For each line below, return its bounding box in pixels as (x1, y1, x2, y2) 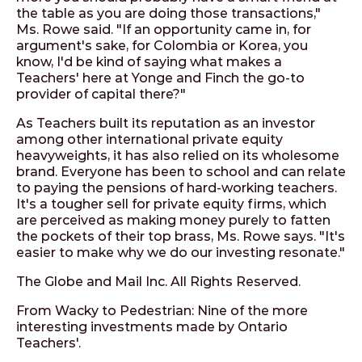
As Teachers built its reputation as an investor (16, 116, 315, 131)
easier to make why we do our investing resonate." (16, 245, 345, 260)
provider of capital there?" (16, 86, 186, 102)
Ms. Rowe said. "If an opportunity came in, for (16, 22, 311, 37)
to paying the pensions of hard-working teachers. (16, 180, 337, 196)
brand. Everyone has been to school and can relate (16, 164, 346, 179)
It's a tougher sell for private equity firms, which (16, 196, 326, 212)
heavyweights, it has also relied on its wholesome (16, 148, 339, 163)
